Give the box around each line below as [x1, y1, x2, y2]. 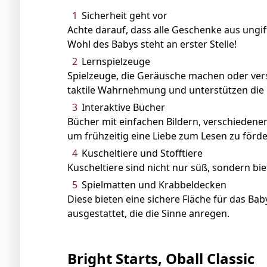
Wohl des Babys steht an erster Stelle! [67, 37, 237, 51]
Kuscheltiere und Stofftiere [82, 146, 203, 160]
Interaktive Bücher [82, 100, 165, 114]
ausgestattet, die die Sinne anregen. [67, 206, 229, 220]
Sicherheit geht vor [82, 8, 167, 22]
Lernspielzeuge [82, 54, 150, 68]
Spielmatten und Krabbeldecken [82, 178, 226, 191]
